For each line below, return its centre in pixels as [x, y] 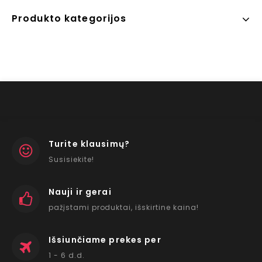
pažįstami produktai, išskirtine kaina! [124, 207]
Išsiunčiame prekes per [105, 240]
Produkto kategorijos [69, 18]
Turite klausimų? [89, 144]
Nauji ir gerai [80, 192]
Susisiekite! [71, 159]
